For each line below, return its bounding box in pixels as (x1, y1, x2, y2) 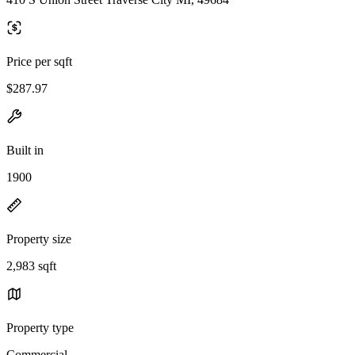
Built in (6, 143, 44, 157)
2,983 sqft (6, 258, 56, 273)
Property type (6, 320, 74, 334)
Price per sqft (6, 54, 72, 68)
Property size (6, 231, 71, 246)
